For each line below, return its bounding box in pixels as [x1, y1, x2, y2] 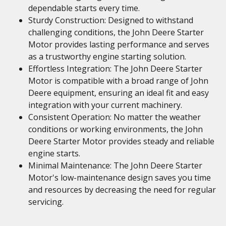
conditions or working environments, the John [28, 124, 203, 135]
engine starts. [28, 148, 80, 159]
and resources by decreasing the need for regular [28, 184, 216, 195]
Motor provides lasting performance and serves [28, 39, 209, 50]
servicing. [28, 196, 64, 207]
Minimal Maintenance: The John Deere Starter [28, 160, 202, 171]
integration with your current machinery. [28, 99, 182, 110]
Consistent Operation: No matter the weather [28, 111, 201, 123]
